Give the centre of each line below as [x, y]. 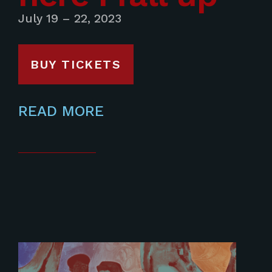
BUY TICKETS [76, 65]
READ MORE [61, 111]
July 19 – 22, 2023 [70, 19]
